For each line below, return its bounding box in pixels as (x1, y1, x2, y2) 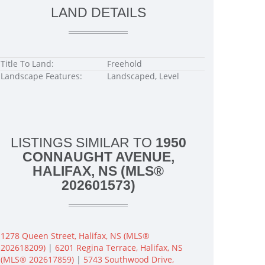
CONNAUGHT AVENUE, (22, 149, 174, 164)
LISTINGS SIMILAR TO (10, 135, 156, 150)
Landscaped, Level (107, 70, 179, 82)
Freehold (107, 58, 142, 69)
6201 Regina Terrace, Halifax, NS (55, 242, 183, 253)
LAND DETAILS (50, 5, 146, 20)
